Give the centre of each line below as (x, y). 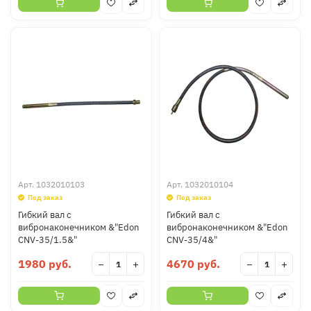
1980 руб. (45, 264)
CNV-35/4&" (192, 240)
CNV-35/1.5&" (48, 240)
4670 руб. (193, 264)
